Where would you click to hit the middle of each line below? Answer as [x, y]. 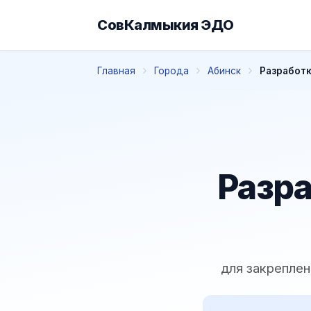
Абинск [224, 70]
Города [171, 70]
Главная [116, 70]
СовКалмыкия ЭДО [166, 25]
